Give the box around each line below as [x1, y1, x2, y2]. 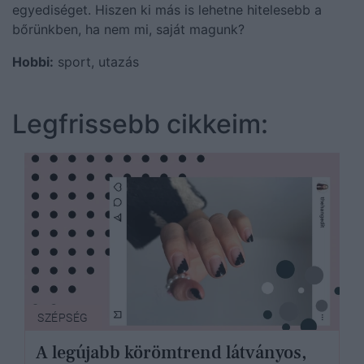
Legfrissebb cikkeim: [12, 107, 268, 140]
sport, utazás [54, 53, 139, 70]
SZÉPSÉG [37, 311, 89, 325]
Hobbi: [12, 53, 54, 70]
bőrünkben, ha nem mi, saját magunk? [12, 20, 245, 37]
